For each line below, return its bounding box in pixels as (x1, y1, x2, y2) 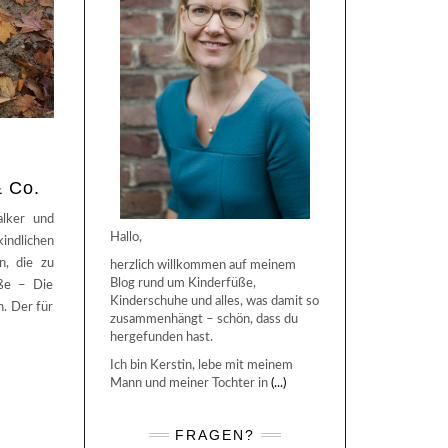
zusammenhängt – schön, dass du (109, 312, 298, 326)
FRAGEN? (174, 426, 255, 443)
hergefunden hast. (109, 330, 213, 344)
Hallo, (109, 230, 142, 244)
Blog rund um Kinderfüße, (109, 276, 256, 290)
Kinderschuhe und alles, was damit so (109, 294, 319, 308)
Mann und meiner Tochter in (109, 376, 271, 390)
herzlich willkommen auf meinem (109, 258, 296, 272)
